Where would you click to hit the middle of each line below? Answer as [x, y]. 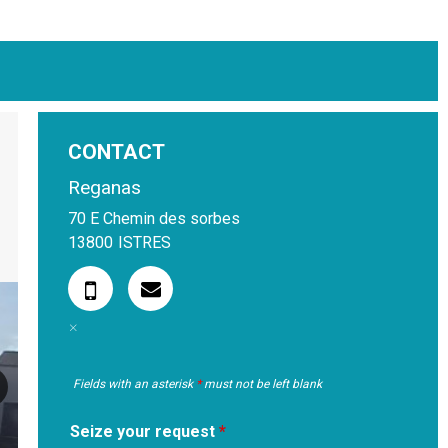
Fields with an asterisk [134, 384]
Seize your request [144, 431]
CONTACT [116, 152]
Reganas [104, 187]
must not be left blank [261, 384]
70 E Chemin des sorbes [154, 218]
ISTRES [144, 242]
